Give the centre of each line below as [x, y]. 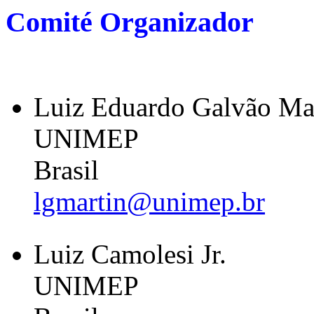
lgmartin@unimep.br [149, 202]
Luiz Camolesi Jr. [130, 254]
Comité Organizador [130, 22]
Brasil [70, 170]
